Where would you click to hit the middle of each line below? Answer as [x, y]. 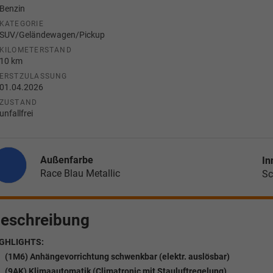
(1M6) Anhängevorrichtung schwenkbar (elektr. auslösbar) [117, 257]
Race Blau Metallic [80, 174]
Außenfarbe [66, 160]
